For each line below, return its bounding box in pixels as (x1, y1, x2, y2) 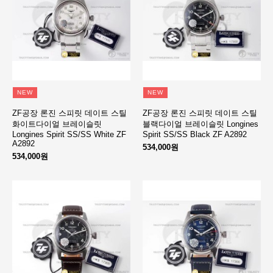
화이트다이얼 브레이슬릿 (12, 119, 102, 129)
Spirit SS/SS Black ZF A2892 (143, 130, 247, 139)
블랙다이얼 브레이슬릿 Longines (143, 119, 258, 129)
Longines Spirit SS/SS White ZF (12, 130, 126, 139)
